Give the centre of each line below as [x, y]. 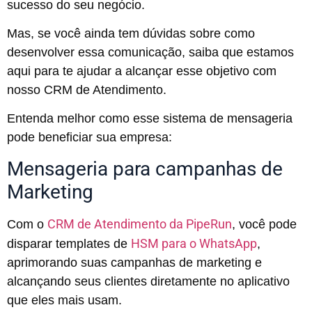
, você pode [264, 224]
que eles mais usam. [64, 300]
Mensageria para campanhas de [145, 169]
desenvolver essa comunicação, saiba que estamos [150, 52]
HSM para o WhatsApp [194, 243]
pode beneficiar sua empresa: [89, 138]
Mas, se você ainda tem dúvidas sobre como [131, 33]
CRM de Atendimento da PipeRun [140, 224]
